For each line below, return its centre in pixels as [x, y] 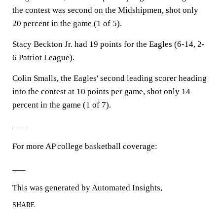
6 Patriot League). [43, 57]
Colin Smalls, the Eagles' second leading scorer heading [110, 78]
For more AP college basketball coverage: [85, 146]
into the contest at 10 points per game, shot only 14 [101, 92]
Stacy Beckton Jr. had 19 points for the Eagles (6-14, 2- [109, 44]
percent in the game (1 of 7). [62, 105]
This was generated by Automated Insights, [87, 188]
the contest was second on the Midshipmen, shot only [105, 10]
